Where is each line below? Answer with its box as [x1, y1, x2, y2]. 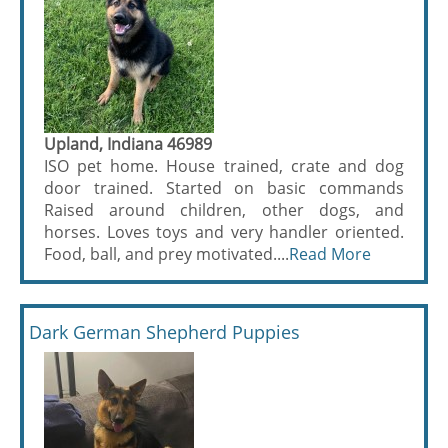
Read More [289, 243, 371, 265]
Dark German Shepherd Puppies [29, 320, 300, 344]
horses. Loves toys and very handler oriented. [44, 221, 404, 243]
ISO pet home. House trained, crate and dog [44, 155, 404, 177]
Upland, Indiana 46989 [44, 133, 212, 155]
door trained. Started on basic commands [44, 177, 404, 199]
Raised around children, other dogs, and [44, 199, 404, 221]
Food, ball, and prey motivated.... [44, 243, 289, 265]
